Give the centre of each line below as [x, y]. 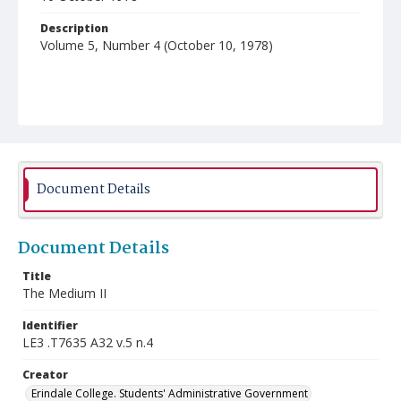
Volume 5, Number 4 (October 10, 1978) [157, 45]
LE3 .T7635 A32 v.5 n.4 [88, 342]
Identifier [50, 325]
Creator [45, 375]
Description [74, 28]
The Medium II [64, 293]
